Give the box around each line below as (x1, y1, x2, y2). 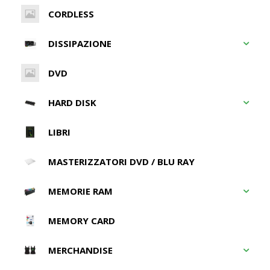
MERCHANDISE (48, 243, 113, 256)
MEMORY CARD (48, 214, 115, 227)
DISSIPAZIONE (48, 37, 111, 49)
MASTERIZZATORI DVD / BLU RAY (48, 155, 195, 168)
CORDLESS (48, 7, 94, 20)
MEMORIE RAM (48, 184, 113, 197)
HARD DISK (48, 96, 96, 108)
